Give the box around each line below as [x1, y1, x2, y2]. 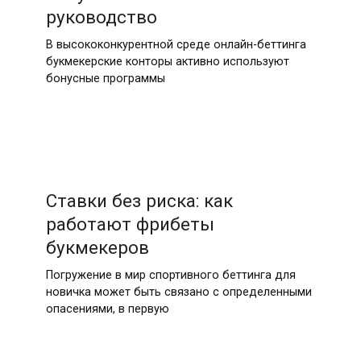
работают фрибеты [45, 213, 214, 234]
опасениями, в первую [45, 301, 169, 316]
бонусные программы [45, 72, 165, 86]
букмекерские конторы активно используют [45, 55, 289, 69]
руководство [45, 6, 157, 28]
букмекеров [45, 236, 149, 258]
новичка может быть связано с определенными [45, 284, 312, 299]
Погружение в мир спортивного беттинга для [45, 268, 296, 282]
